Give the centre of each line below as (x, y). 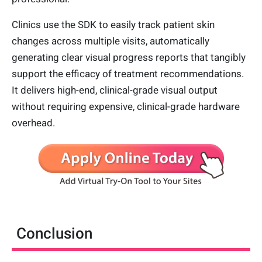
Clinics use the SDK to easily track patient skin (113, 24)
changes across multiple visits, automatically (111, 41)
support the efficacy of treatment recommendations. (128, 73)
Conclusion (54, 233)
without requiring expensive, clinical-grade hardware (126, 106)
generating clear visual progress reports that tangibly (129, 57)
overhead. (33, 123)
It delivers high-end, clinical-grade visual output (115, 90)
